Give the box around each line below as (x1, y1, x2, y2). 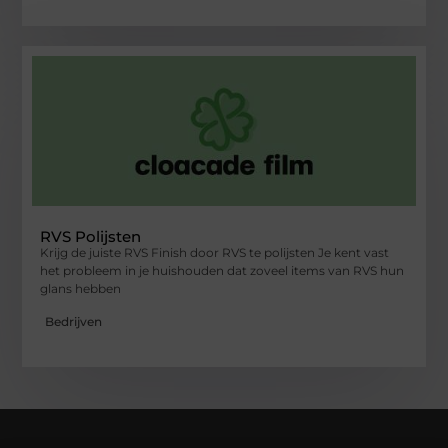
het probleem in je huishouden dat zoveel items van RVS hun (40, 263, 405, 279)
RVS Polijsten (40, 227, 142, 247)
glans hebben (40, 281, 122, 297)
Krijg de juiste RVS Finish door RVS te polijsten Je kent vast (40, 245, 390, 261)
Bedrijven (45, 313, 103, 329)
